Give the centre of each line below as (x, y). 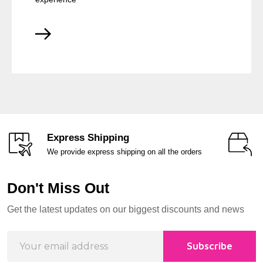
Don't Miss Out (58, 188)
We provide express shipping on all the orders (124, 151)
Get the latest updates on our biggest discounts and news (126, 209)
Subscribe (210, 246)
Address (26, 251)
